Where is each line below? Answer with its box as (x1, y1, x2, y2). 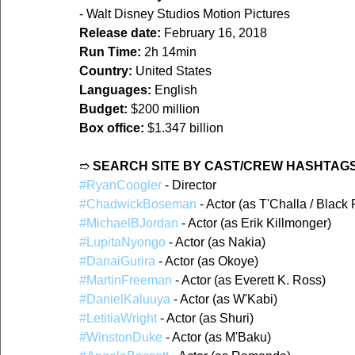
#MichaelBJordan (79, 216, 178, 231)
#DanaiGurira (79, 254, 155, 269)
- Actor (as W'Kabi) (170, 292, 277, 307)
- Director (162, 178, 216, 193)
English (151, 83, 197, 97)
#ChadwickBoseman (79, 197, 197, 212)
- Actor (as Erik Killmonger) (178, 216, 331, 231)
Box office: (79, 121, 144, 136)
